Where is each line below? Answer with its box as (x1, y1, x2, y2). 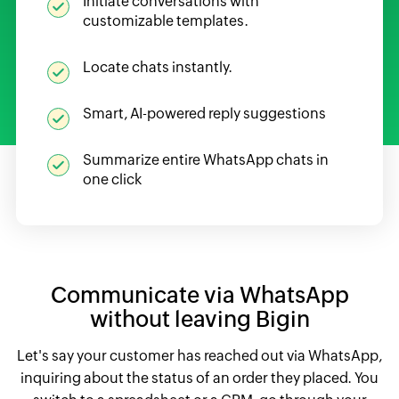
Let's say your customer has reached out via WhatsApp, (17, 347, 382, 364)
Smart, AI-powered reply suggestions (82, 105, 326, 122)
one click (82, 171, 142, 188)
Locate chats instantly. (82, 59, 232, 76)
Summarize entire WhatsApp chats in (82, 151, 329, 168)
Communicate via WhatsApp (50, 282, 349, 307)
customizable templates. (82, 12, 248, 29)
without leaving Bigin (89, 306, 310, 331)
